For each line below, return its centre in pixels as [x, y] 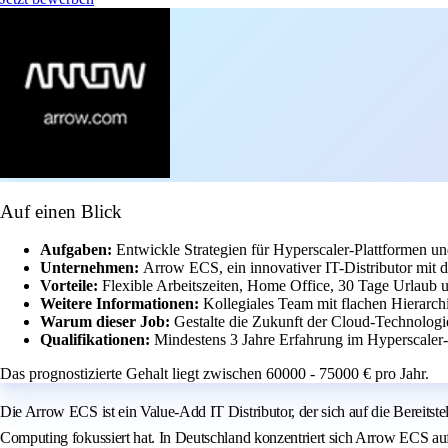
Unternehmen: [91, 268]
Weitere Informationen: [121, 304]
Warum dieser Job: [107, 322]
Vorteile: [71, 286]
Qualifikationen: [97, 340]
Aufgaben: [78, 250]
